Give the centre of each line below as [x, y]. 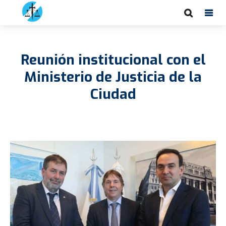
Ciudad [113, 94]
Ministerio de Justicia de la [113, 77]
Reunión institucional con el [113, 60]
